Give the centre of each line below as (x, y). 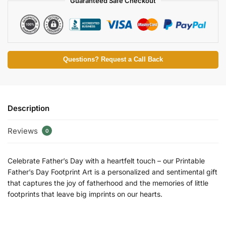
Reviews (24, 131)
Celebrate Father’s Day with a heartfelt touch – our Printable (106, 160)
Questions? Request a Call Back (113, 59)
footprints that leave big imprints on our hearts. (85, 194)
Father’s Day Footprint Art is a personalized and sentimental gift (112, 172)
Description (29, 108)
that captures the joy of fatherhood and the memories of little (108, 183)
